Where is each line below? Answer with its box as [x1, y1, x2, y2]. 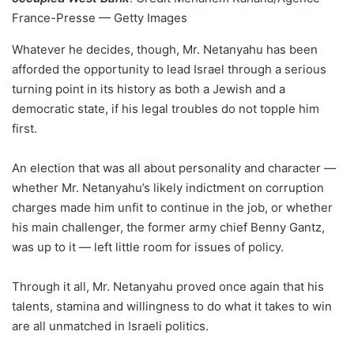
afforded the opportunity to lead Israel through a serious [12, 62, 326, 77]
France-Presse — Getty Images [12, 10, 187, 25]
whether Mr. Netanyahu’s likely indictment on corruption [12, 180, 324, 195]
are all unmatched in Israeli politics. [12, 318, 209, 333]
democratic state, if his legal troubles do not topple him [12, 101, 319, 116]
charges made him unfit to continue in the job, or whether [12, 200, 333, 215]
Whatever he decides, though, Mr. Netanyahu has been [12, 42, 318, 57]
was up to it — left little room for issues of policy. [12, 239, 284, 254]
